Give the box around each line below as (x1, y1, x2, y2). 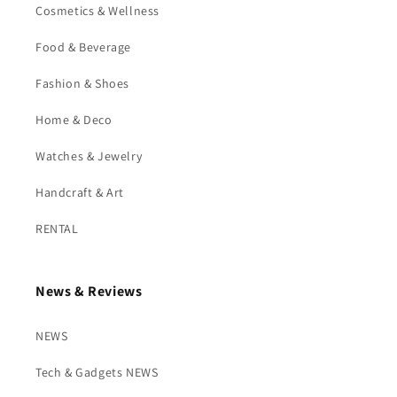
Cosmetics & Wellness (35, 3, 160, 19)
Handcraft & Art (35, 184, 124, 200)
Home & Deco (35, 112, 113, 128)
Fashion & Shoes (35, 75, 129, 91)
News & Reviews (35, 282, 143, 300)
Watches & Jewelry (35, 148, 143, 164)
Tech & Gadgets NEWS (35, 364, 159, 380)
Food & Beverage (35, 39, 131, 55)
